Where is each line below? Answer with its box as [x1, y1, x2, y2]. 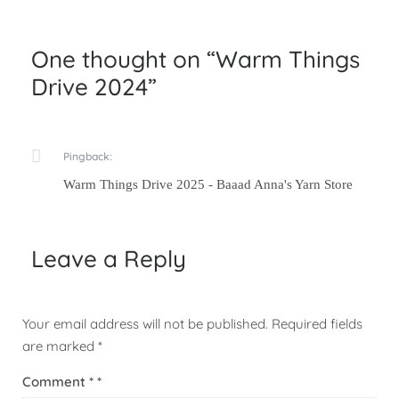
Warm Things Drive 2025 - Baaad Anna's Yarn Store [63, 176, 353, 191]
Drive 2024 [31, 71, 148, 102]
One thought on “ [31, 44, 216, 74]
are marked [22, 337, 98, 354]
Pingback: [63, 149, 112, 163]
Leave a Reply [31, 243, 186, 273]
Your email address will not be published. [22, 314, 268, 332]
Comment [22, 372, 89, 390]
